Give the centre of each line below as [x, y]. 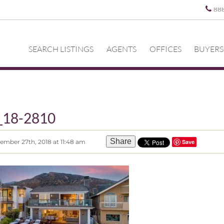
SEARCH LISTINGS [61, 49]
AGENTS [122, 49]
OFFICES [165, 49]
